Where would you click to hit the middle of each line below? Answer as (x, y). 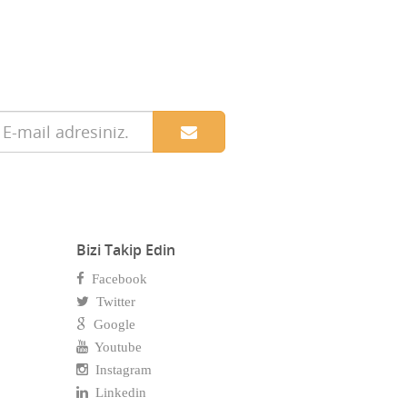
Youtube (114, 347)
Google (110, 325)
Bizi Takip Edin (125, 250)
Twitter (112, 302)
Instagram (119, 370)
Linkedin (117, 393)
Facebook (115, 279)
